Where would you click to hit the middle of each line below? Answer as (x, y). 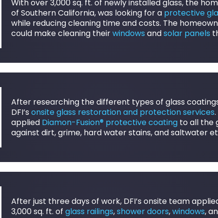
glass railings (89, 211)
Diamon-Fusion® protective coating (109, 122)
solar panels (187, 33)
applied (26, 122)
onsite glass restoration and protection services (123, 112)
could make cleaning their (62, 33)
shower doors (143, 211)
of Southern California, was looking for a (87, 13)
